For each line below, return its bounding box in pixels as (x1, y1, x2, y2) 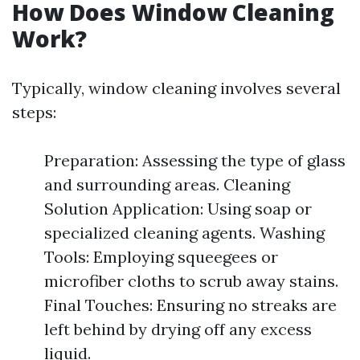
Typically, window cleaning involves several (12, 78, 341, 98)
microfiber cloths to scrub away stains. (44, 271, 338, 291)
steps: (12, 102, 56, 122)
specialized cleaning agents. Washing (44, 223, 325, 243)
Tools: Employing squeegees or (44, 247, 278, 267)
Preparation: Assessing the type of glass (44, 150, 346, 170)
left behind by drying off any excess (44, 319, 312, 339)
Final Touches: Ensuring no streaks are (44, 295, 337, 315)
